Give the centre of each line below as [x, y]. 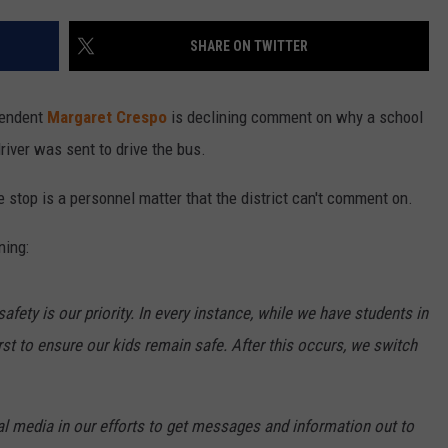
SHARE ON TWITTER [249, 46]
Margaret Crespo [109, 117]
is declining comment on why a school [297, 117]
